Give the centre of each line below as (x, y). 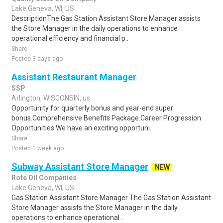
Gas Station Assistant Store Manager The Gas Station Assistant (111, 198)
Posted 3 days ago (37, 59)
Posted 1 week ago (38, 148)
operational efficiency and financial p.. (70, 38)
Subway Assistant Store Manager (80, 167)
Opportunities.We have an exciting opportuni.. (82, 128)
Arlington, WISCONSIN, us (51, 98)
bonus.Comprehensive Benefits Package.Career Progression (106, 118)
